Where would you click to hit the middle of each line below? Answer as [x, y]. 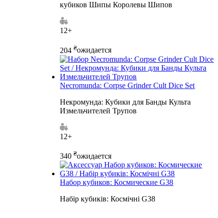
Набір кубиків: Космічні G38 [108, 199]
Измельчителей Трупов [99, 110]
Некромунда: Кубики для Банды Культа [126, 102]
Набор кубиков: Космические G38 [117, 182]
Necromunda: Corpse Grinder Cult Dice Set [127, 85]
